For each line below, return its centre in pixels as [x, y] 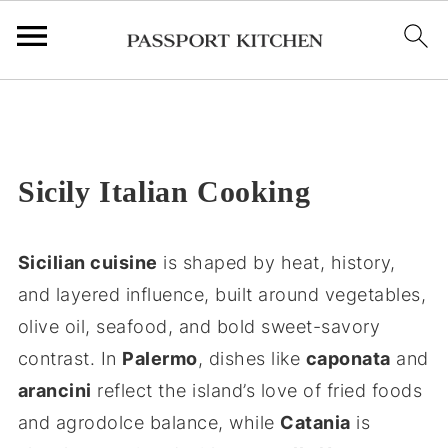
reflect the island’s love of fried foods [257, 390]
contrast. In [70, 358]
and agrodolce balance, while [149, 422]
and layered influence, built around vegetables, [222, 294]
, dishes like [251, 358]
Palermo [160, 358]
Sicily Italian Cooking [164, 191]
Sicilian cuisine [87, 262]
